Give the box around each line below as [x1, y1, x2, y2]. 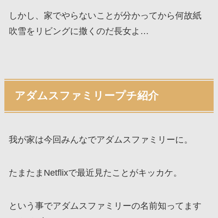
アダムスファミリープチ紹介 [15, 90, 159, 102]
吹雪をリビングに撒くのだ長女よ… [8, 26, 149, 36]
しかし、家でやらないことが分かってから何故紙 [8, 10, 201, 20]
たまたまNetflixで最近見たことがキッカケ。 [8, 167, 182, 178]
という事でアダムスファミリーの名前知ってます [8, 200, 201, 211]
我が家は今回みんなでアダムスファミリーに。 [8, 135, 193, 145]
